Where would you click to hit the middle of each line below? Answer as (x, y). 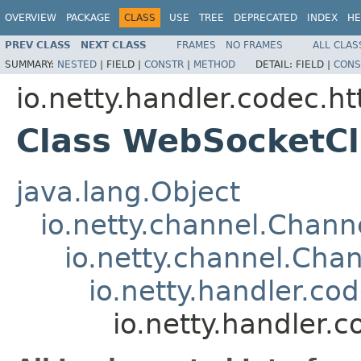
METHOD (214, 64)
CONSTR (164, 64)
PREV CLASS (38, 45)
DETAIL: (276, 64)
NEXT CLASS (114, 45)
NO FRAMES (254, 45)
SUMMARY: (31, 64)
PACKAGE (88, 18)
